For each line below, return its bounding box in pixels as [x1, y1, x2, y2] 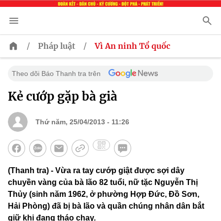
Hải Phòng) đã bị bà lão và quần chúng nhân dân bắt [8, 202, 204, 211]
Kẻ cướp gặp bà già [8, 89, 117, 105]
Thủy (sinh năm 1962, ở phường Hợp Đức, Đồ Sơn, [8, 190, 199, 199]
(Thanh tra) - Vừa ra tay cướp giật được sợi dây [8, 166, 184, 175]
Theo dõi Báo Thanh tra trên [12, 70, 101, 78]
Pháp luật [38, 41, 75, 51]
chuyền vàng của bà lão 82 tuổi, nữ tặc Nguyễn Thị [8, 178, 198, 187]
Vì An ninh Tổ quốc [95, 41, 170, 51]
